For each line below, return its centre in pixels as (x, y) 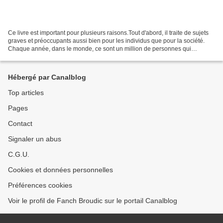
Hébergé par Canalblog (47, 77)
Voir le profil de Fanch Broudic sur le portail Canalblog (93, 201)
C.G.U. (19, 155)
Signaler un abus (35, 139)
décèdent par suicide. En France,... (55, 57)
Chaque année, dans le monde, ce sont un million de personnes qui (100, 49)
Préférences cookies (40, 185)
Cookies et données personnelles (60, 170)
